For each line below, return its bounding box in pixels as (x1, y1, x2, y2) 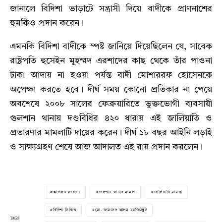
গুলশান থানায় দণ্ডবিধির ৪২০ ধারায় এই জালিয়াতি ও (10, 113, 212, 123)
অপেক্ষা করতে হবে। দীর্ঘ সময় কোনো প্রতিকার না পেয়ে (10, 85, 212, 94)
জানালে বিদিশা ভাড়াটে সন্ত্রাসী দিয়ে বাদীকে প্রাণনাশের (10, 4, 212, 13)
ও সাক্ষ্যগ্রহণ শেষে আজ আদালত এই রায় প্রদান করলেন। (10, 142, 203, 152)
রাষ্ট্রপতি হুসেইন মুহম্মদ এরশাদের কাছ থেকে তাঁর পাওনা (10, 56, 212, 65)
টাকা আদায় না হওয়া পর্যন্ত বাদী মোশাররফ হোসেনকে (10, 70, 212, 80)
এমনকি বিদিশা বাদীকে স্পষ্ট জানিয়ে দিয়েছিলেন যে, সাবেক (10, 42, 212, 51)
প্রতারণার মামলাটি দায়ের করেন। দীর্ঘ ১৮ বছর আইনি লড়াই (10, 128, 212, 137)
